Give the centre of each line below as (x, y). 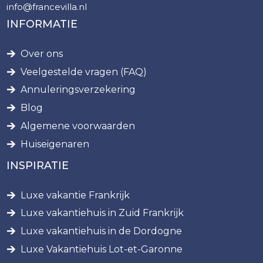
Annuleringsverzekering (78, 90)
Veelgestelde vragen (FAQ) (84, 72)
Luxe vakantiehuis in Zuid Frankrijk (102, 213)
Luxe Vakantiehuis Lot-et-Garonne (102, 249)
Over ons (42, 53)
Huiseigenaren (55, 144)
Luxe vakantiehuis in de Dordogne (102, 231)
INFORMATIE (42, 24)
